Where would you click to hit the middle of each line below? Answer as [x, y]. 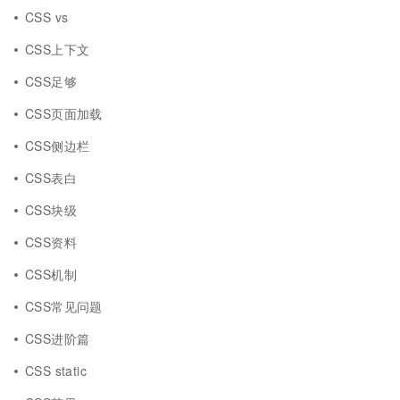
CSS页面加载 [64, 113]
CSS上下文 [58, 49]
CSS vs [47, 17]
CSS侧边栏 [58, 146]
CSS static [56, 371]
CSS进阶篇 [58, 338]
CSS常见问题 [64, 306]
